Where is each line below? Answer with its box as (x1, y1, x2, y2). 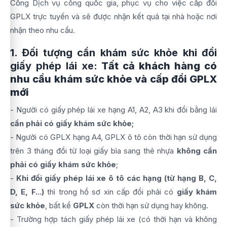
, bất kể (45, 201, 73, 210)
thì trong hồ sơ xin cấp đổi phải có (44, 187, 177, 197)
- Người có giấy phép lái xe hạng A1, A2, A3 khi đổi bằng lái (10, 105, 217, 115)
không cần (176, 146, 217, 156)
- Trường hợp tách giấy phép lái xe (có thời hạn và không (10, 214, 217, 224)
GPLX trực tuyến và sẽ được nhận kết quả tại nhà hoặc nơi (10, 12, 217, 21)
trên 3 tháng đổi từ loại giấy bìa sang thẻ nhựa (10, 146, 177, 156)
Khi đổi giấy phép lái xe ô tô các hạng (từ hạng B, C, (16, 173, 217, 183)
